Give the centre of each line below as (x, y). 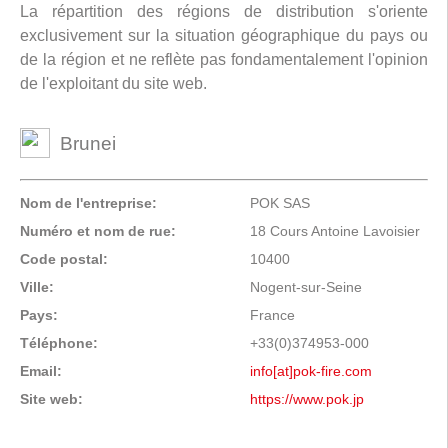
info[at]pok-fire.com (311, 370)
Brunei (88, 143)
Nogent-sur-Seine (306, 286)
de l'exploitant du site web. (113, 83)
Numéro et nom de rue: (98, 230)
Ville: (37, 286)
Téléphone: (59, 342)
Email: (41, 370)
